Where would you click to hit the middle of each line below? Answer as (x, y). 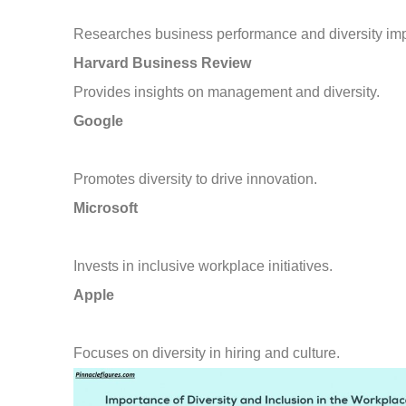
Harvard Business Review (163, 63)
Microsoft (106, 208)
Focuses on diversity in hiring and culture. (207, 353)
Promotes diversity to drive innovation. (196, 179)
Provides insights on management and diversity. (227, 92)
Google (99, 121)
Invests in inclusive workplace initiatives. (203, 266)
